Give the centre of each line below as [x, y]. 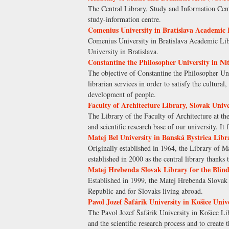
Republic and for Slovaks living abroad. [145, 191]
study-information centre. [124, 19]
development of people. [122, 95]
